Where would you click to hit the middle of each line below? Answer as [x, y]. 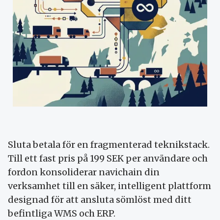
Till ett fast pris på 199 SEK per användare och [108, 158]
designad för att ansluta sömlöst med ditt [100, 199]
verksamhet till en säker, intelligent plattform [110, 186]
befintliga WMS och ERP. [62, 213]
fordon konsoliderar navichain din [84, 172]
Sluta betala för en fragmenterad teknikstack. [109, 144]
